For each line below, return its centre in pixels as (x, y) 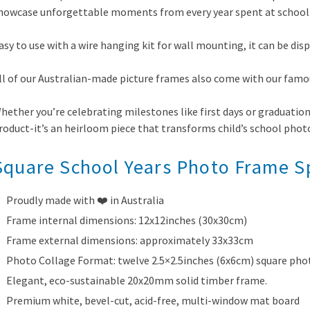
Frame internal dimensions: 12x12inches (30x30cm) (127, 220)
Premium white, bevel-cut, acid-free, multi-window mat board (153, 300)
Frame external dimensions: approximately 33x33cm (130, 240)
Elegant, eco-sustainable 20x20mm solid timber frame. (137, 280)
